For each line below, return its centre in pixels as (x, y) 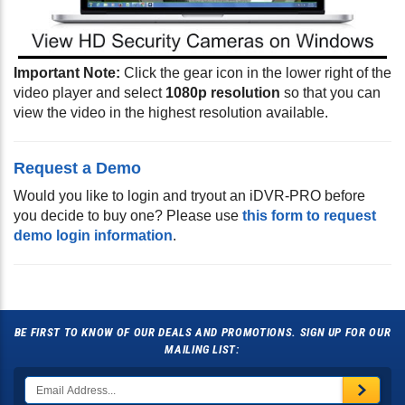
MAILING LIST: (202, 350)
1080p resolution (223, 92)
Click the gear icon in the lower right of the (256, 72)
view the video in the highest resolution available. (171, 112)
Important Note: (67, 72)
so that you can (330, 92)
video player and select (89, 92)
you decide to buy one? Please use (128, 215)
